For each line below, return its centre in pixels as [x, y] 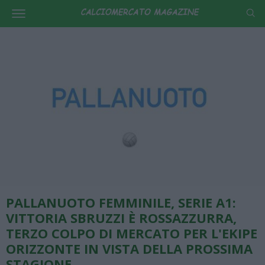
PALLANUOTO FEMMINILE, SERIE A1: [121, 202]
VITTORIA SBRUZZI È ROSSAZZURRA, [121, 217]
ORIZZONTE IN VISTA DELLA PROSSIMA [129, 248]
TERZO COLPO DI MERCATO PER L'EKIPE [132, 233]
